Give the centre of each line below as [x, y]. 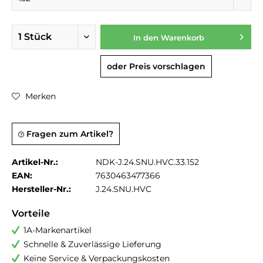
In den [146, 38]
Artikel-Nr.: [35, 162]
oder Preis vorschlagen [156, 66]
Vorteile [31, 213]
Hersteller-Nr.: [41, 189]
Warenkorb [182, 38]
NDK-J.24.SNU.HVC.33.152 [147, 162]
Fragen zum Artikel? [69, 134]
